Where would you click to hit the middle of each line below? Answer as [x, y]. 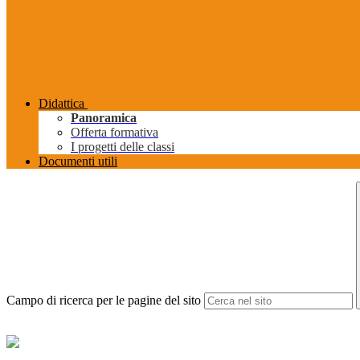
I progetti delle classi [123, 147]
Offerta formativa [115, 133]
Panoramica [104, 118]
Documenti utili [78, 162]
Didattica [61, 104]
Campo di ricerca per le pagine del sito [104, 301]
